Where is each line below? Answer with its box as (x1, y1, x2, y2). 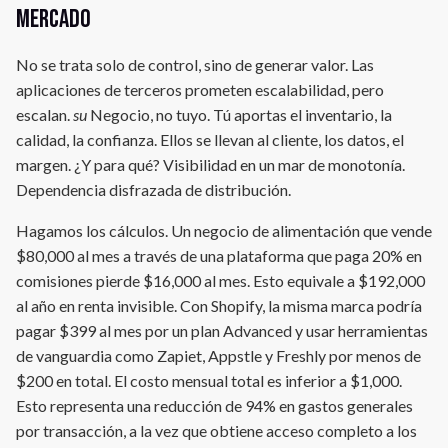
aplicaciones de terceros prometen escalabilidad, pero (16, 80, 384, 100)
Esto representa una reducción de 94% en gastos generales (16, 396, 413, 416)
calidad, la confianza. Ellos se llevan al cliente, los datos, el (16, 130, 404, 150)
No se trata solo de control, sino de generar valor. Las (16, 55, 374, 75)
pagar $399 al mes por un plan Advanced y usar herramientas (16, 321, 428, 341)
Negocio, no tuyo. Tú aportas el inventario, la (87, 105, 392, 125)
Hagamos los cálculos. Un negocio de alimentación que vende (16, 221, 432, 241)
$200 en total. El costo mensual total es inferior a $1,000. (16, 371, 402, 391)
